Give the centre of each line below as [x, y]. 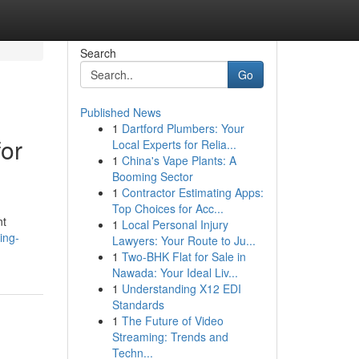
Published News [120, 112]
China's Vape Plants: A [179, 160]
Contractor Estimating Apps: [192, 192]
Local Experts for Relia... [174, 144]
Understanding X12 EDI [181, 288]
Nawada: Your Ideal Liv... [175, 272]
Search [98, 53]
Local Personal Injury [175, 224]
